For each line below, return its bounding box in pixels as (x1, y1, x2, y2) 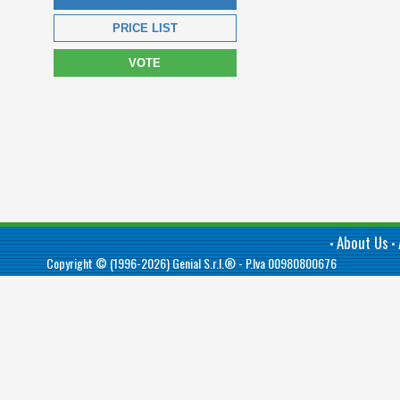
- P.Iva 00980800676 (236, 254, 337, 272)
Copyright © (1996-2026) (46, 254, 172, 272)
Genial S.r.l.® (172, 254, 236, 272)
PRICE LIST (112, 21, 178, 36)
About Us (336, 231, 388, 254)
